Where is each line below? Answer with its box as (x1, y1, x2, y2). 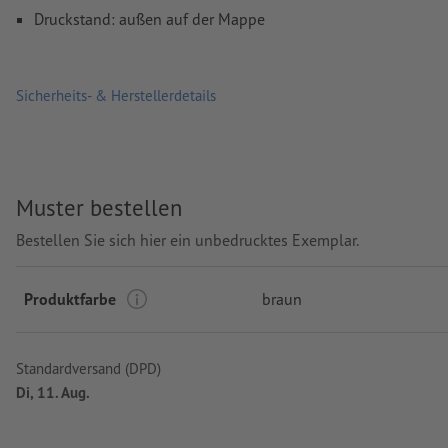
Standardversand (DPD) (16, 359, 161, 379)
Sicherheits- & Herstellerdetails (16, 85, 216, 105)
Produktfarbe (24, 289, 116, 310)
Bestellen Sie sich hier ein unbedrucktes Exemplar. (16, 230, 359, 251)
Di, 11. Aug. (16, 383, 90, 403)
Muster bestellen (16, 192, 182, 222)
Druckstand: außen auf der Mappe (34, 9, 265, 30)
